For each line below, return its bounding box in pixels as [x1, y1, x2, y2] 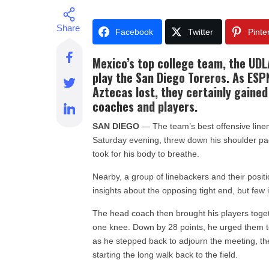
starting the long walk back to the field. [92, 250, 238, 259]
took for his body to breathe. [92, 149, 200, 159]
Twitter [188, 27, 214, 37]
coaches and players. [92, 97, 198, 115]
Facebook [115, 27, 154, 37]
